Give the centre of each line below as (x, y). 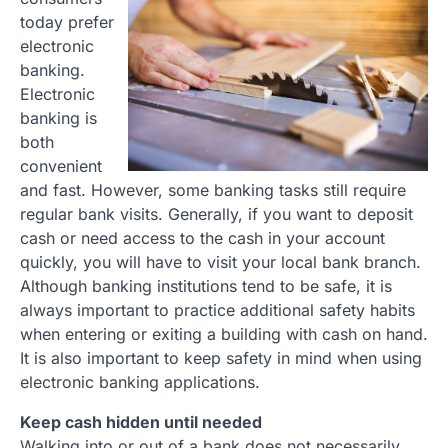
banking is (58, 118)
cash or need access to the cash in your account (202, 238)
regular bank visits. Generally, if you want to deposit (216, 214)
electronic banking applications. (140, 382)
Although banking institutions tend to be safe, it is (206, 286)
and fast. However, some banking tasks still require (213, 190)
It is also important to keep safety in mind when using (221, 358)
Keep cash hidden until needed (141, 422)
